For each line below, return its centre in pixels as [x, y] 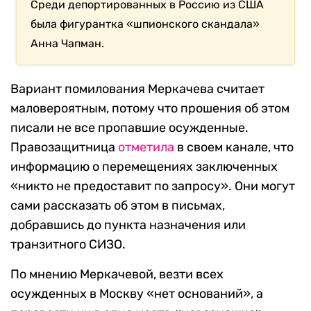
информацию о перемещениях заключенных [144, 167]
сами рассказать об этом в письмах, [118, 206]
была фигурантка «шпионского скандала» [145, 24]
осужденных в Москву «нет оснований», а [137, 294]
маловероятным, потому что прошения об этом [150, 109]
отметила [146, 148]
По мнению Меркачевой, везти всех [117, 275]
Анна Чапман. [68, 44]
